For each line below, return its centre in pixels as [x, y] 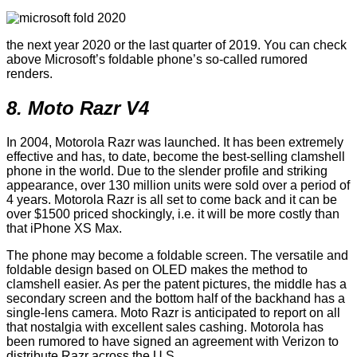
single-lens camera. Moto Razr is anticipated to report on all [173, 313]
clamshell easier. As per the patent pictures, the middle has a [177, 284]
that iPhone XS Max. [64, 229]
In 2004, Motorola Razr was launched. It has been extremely [175, 143]
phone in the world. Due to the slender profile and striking [167, 171]
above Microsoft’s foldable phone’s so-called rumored [157, 60]
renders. [29, 74]
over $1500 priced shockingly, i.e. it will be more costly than [173, 214]
